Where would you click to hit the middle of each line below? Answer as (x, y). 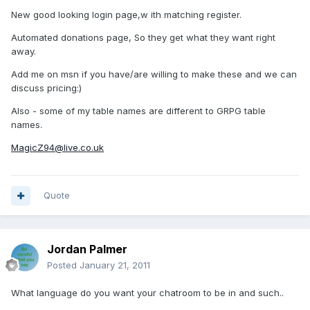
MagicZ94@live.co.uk (57, 148)
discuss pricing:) (46, 88)
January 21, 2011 (115, 265)
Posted (63, 265)
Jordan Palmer (87, 249)
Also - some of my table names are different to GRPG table (138, 111)
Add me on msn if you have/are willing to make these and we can (154, 74)
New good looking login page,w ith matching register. (126, 15)
